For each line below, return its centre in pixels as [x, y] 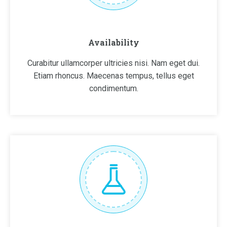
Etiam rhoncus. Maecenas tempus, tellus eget [113, 76]
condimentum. [113, 88]
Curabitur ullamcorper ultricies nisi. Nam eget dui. [113, 63]
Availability [113, 42]
